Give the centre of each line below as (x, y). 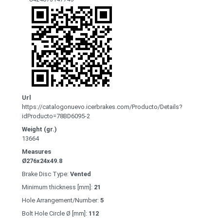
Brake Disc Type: (46, 174)
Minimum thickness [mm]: (58, 187)
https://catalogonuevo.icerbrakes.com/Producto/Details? (102, 107)
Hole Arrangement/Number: (61, 200)
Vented (81, 174)
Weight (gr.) (39, 129)
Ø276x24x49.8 (42, 161)
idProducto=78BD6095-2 (56, 116)
